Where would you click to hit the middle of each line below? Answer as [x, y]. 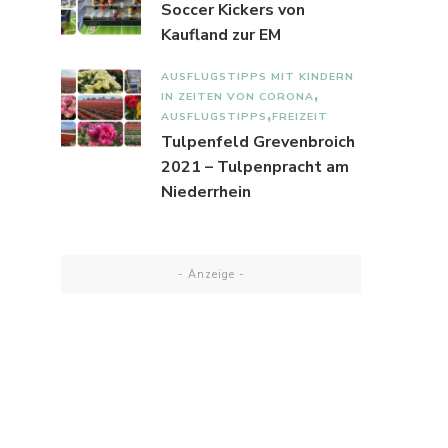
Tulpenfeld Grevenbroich [258, 142]
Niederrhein [206, 192]
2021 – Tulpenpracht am [255, 167]
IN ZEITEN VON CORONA [237, 97]
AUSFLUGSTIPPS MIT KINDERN [257, 77]
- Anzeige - [211, 275]
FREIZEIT [300, 117]
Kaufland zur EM [221, 35]
